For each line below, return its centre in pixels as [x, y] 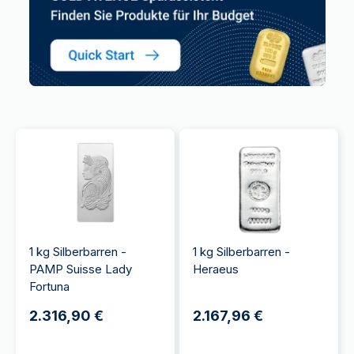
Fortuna [49, 286]
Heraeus [216, 269]
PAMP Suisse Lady [81, 269]
